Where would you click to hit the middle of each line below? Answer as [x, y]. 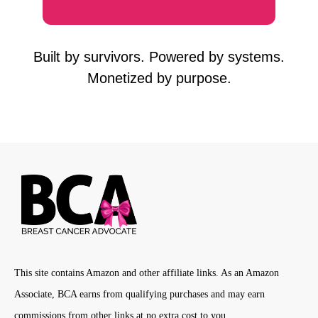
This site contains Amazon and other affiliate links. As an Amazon [147, 273]
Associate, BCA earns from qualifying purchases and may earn [139, 295]
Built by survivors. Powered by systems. [159, 56]
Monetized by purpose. [159, 78]
